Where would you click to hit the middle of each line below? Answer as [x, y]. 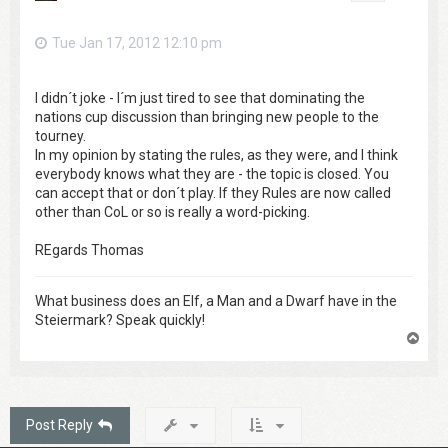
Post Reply [59, 425]
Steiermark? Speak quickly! [120, 320]
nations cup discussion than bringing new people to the [207, 117]
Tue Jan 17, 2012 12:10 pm [137, 42]
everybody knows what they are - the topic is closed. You [212, 174]
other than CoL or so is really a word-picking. [172, 212]
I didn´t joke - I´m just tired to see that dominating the [200, 98]
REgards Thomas [89, 250]
